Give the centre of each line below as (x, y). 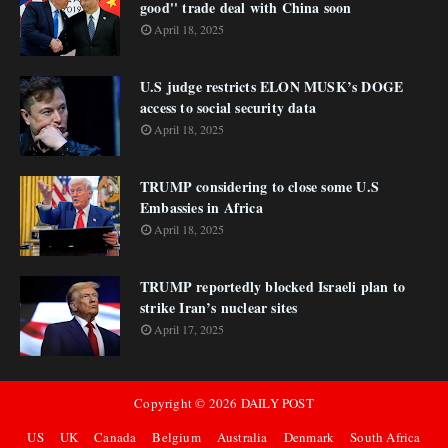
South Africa (385, 437)
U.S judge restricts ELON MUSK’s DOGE (272, 86)
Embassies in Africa (201, 207)
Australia (242, 437)
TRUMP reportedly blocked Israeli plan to (272, 286)
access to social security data (228, 107)
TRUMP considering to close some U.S (259, 186)
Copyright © (171, 403)
